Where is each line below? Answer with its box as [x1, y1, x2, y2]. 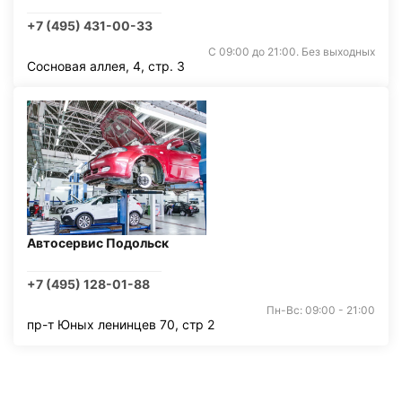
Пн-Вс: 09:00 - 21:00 [267, 303, 375, 317]
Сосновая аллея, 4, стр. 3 [27, 58, 185, 74]
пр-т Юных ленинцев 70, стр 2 [27, 317, 214, 332]
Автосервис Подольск [27, 235, 169, 250]
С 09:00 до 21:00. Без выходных [208, 45, 375, 58]
